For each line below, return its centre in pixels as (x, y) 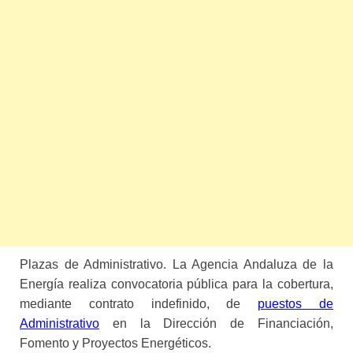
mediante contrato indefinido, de (139, 303)
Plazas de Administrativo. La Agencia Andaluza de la (176, 264)
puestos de (296, 303)
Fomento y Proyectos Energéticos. (115, 343)
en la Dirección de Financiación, (216, 323)
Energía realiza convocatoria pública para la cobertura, (176, 284)
